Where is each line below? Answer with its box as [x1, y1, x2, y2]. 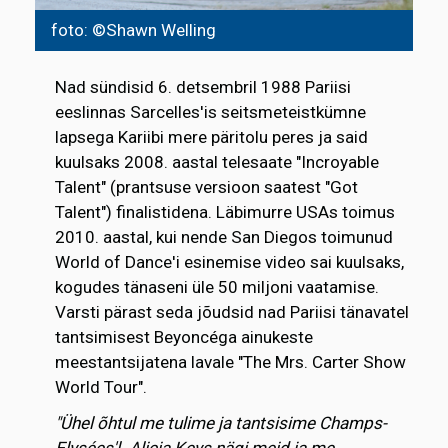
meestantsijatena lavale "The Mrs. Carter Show [55, 351, 406, 372]
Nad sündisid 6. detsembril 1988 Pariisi [55, 76, 351, 97]
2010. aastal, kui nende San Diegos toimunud [55, 226, 393, 247]
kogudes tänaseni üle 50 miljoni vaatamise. [55, 276, 379, 297]
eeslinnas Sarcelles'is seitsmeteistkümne [55, 101, 366, 122]
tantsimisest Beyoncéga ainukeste [55, 326, 313, 347]
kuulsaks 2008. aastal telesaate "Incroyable [55, 151, 379, 172]
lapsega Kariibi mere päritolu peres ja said [55, 126, 368, 147]
